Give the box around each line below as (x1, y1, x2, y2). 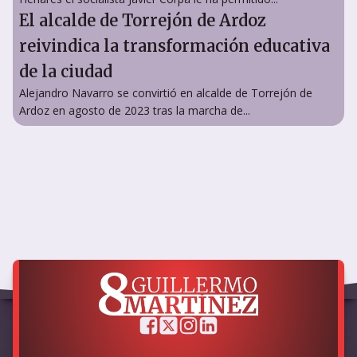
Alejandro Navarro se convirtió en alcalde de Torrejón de (19, 84, 312, 100)
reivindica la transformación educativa (19, 35, 330, 56)
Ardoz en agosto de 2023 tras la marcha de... (19, 102, 250, 118)
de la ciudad (19, 61, 112, 81)
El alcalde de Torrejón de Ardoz (19, 10, 266, 30)
